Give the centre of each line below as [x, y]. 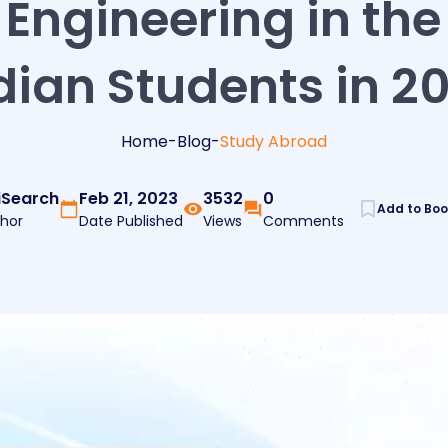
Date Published [130, 220]
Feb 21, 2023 [128, 198]
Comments [303, 220]
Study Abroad [273, 141]
